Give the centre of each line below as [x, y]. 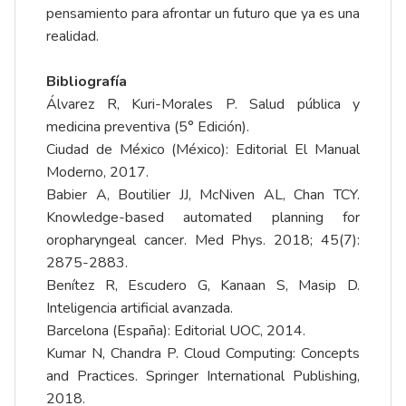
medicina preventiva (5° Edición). [148, 127]
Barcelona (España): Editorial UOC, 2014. [176, 331]
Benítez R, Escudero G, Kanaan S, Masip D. [203, 286]
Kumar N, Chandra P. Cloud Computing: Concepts [203, 354]
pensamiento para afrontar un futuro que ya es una [203, 14]
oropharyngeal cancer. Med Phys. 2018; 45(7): [203, 241]
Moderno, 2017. [97, 173]
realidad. [72, 37]
